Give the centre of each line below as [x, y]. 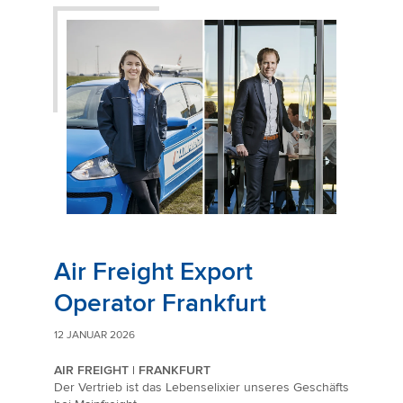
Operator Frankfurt [160, 304]
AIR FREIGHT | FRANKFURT [132, 371]
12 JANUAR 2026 [94, 336]
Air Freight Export [153, 272]
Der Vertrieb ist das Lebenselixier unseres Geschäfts [201, 388]
